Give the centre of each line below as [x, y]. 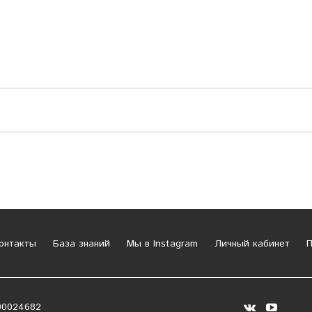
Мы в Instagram [160, 244]
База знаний [79, 244]
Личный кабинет [250, 244]
